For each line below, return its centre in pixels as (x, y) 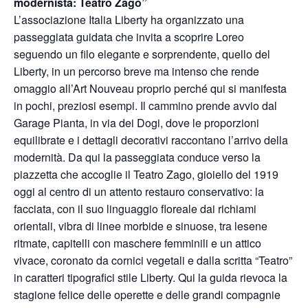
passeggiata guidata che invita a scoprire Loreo (129, 37)
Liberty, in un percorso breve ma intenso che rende (136, 71)
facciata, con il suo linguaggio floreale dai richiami (135, 209)
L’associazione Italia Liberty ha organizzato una (129, 20)
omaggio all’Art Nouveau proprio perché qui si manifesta (150, 88)
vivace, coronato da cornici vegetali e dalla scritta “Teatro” (153, 260)
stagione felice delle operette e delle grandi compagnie (147, 295)
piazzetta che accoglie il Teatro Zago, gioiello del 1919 (146, 174)
